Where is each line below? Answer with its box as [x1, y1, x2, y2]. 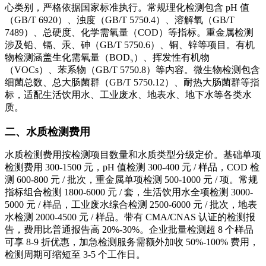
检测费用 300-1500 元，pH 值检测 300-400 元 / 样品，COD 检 [5, 161, 259, 172]
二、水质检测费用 [5, 125, 90, 138]
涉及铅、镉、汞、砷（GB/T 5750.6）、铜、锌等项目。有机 [5, 39, 255, 50]
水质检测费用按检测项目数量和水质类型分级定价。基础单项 [5, 149, 261, 160]
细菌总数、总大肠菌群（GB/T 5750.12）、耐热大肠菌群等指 [5, 77, 259, 87]
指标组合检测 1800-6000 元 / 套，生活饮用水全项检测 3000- [5, 186, 253, 197]
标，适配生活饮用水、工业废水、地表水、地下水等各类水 [5, 89, 252, 100]
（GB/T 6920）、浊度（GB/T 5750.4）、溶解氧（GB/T [5, 14, 235, 25]
